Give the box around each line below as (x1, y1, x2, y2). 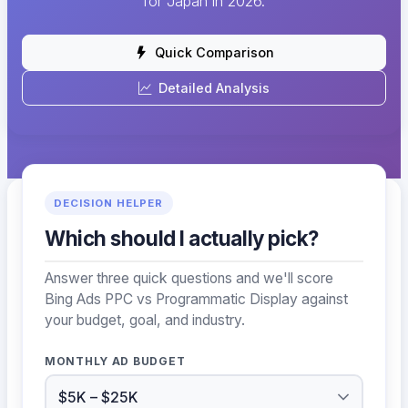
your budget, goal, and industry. (45, 311, 245, 329)
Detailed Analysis (158, 80, 270, 97)
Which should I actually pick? (45, 226, 320, 251)
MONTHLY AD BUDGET (45, 353, 186, 368)
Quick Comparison (154, 45, 274, 61)
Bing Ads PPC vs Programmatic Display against (45, 290, 348, 308)
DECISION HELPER (54, 197, 164, 210)
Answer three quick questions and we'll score (45, 269, 333, 287)
